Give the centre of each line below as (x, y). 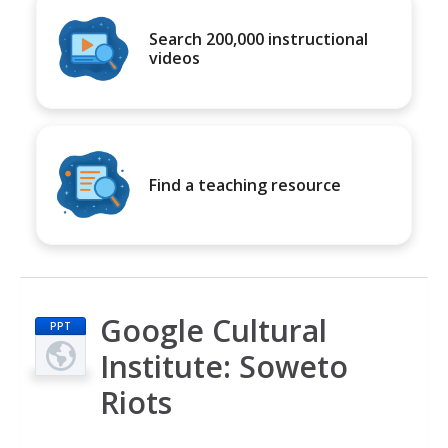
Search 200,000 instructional (258, 39)
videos (174, 58)
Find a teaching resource (245, 184)
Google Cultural (213, 330)
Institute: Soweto (224, 366)
